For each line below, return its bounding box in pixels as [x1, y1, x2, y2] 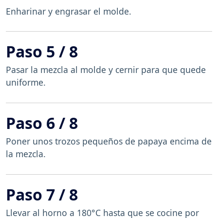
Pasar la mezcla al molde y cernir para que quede [6, 64, 206, 76]
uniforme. [6, 76, 48, 89]
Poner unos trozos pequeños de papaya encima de [6, 135, 212, 147]
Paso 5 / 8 [6, 41, 78, 62]
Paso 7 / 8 [6, 183, 78, 205]
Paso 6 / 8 [6, 112, 78, 133]
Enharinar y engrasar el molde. [6, 5, 131, 17]
